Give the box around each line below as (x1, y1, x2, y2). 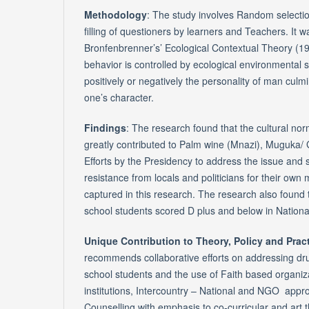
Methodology (84, 7, 147, 21)
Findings (84, 120, 126, 134)
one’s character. (84, 90, 154, 104)
